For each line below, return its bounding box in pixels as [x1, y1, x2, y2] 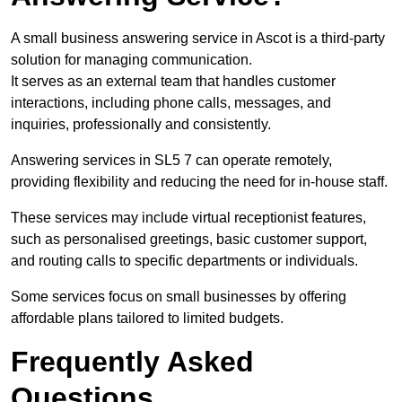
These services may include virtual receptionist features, [11, 210, 366, 226]
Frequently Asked [11, 345, 254, 379]
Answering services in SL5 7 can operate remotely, [11, 153, 332, 169]
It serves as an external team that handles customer [11, 74, 336, 90]
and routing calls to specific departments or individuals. [11, 253, 362, 269]
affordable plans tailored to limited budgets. [11, 310, 284, 327]
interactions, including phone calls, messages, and [11, 95, 331, 111]
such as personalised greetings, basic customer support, [11, 232, 367, 248]
